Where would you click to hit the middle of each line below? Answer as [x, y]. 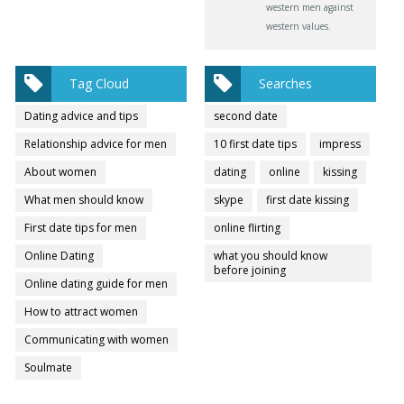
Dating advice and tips [82, 116]
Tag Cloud [100, 84]
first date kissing [308, 200]
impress [340, 144]
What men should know [84, 200]
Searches [286, 84]
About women [61, 172]
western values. [299, 27]
